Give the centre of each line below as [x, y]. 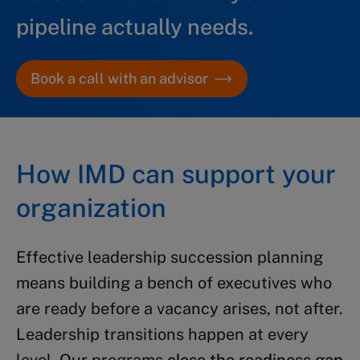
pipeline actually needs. [135, 27]
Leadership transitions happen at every [162, 335]
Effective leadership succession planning [170, 258]
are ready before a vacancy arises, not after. [180, 309]
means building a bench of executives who [174, 283]
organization [91, 208]
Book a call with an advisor [119, 79]
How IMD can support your [176, 174]
